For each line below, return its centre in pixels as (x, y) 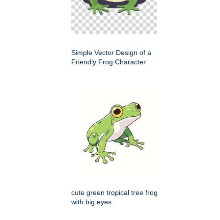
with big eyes (91, 202)
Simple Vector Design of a (111, 53)
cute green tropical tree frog (114, 193)
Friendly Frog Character (109, 62)
